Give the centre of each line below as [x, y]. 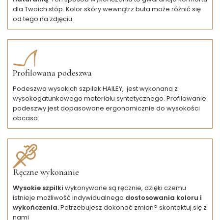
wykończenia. [36, 207]
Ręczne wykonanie [46, 172]
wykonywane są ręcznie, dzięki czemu [125, 188]
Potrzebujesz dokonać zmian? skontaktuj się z [133, 207]
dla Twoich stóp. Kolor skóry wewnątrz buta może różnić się [107, 9]
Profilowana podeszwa [52, 72]
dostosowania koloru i [164, 197]
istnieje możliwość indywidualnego [69, 197]
